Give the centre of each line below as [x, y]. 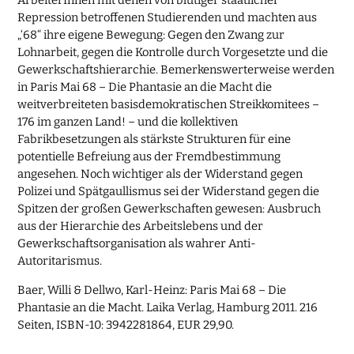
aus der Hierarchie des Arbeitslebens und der [141, 226]
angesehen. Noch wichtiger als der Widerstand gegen [160, 174]
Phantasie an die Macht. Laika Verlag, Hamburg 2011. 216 [168, 307]
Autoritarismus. [60, 261]
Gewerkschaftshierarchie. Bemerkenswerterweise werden [176, 70]
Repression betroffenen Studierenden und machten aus [168, 18]
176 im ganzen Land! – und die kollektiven [128, 122]
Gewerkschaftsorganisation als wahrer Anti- [137, 244]
